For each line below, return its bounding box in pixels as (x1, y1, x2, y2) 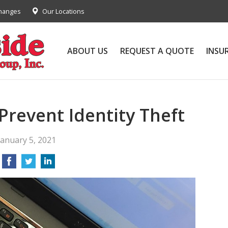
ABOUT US (67, 45, 108, 56)
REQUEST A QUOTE (120, 45, 194, 56)
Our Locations (42, 7, 84, 16)
